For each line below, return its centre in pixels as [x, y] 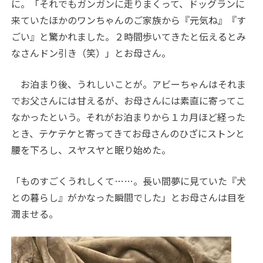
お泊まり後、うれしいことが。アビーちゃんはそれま [129, 84]
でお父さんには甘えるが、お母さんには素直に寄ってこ [129, 100]
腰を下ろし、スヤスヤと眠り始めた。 [91, 149]
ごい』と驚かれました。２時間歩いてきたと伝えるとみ [129, 36]
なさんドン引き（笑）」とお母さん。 [91, 53]
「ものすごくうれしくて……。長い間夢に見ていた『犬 [129, 181]
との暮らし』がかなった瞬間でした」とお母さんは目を [129, 197]
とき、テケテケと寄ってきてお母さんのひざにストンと [128, 133]
